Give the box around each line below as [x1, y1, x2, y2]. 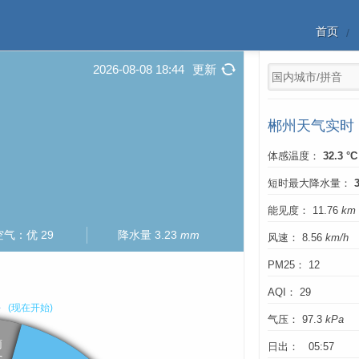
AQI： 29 [268, 287, 311, 298]
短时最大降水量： [268, 178, 354, 189]
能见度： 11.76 [268, 205, 341, 216]
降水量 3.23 [118, 228, 181, 242]
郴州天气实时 [268, 118, 354, 134]
